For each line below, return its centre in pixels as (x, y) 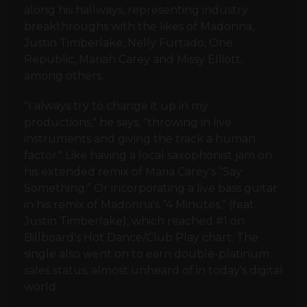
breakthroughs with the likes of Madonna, (139, 27)
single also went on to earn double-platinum (147, 254)
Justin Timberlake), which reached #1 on (134, 221)
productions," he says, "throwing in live (128, 123)
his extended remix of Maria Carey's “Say (133, 172)
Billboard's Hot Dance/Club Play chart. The (141, 238)
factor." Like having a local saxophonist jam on (148, 156)
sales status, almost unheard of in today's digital (153, 271)
